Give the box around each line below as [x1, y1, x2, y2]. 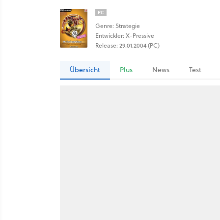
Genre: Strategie [95, 22, 140, 30]
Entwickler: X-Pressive [95, 31, 154, 40]
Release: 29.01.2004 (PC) [95, 41, 160, 50]
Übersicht [70, 65, 100, 75]
